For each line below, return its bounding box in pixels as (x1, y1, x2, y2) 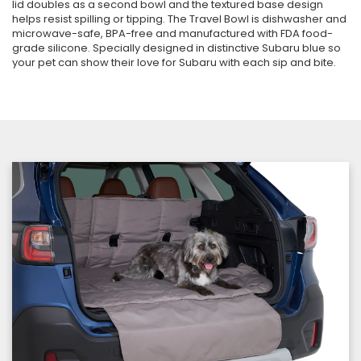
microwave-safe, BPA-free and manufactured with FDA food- (12, 26, 333, 42)
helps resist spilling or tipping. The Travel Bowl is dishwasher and (12, 11, 346, 27)
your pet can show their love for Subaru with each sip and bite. (12, 55, 336, 71)
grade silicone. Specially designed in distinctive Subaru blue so (12, 40, 341, 56)
